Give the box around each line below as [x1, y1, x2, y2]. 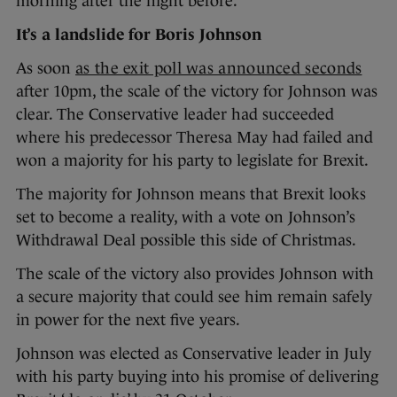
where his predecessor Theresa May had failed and [16, 128, 373, 147]
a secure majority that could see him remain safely [16, 288, 372, 307]
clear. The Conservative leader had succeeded [16, 105, 334, 124]
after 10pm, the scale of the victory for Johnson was [16, 82, 378, 101]
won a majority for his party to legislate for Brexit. [16, 152, 372, 170]
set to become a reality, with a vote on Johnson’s [16, 208, 355, 227]
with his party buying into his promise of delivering [16, 368, 378, 386]
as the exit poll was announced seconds [75, 59, 362, 78]
